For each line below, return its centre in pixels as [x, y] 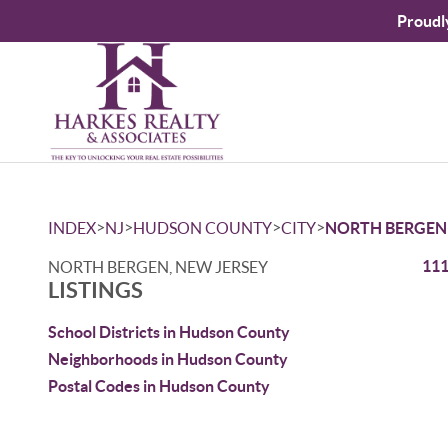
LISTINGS [95, 289]
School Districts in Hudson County [169, 332]
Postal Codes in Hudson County [159, 386]
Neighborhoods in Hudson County [168, 359]
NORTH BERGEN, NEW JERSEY [158, 267]
